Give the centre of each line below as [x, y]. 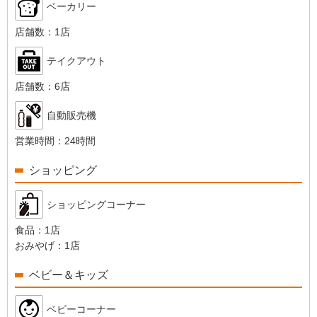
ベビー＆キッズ [69, 275]
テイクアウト [76, 61]
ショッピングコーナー [96, 204]
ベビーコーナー [81, 309]
